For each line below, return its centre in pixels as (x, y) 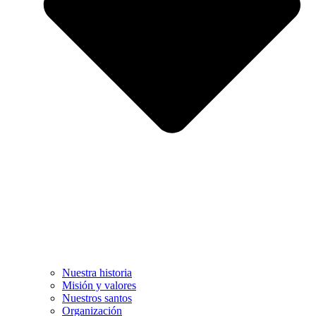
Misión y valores (99, 286)
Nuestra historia (97, 273)
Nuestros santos (97, 298)
